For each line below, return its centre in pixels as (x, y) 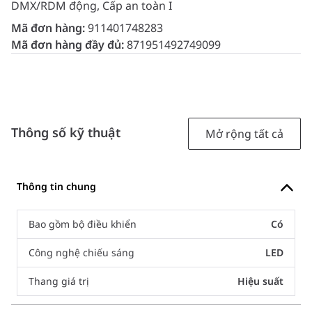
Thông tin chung (56, 186)
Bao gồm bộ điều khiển (83, 224)
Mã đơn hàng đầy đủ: (69, 45)
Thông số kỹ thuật (66, 133)
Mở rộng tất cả (244, 134)
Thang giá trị (59, 281)
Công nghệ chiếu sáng (81, 252)
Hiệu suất (260, 281)
